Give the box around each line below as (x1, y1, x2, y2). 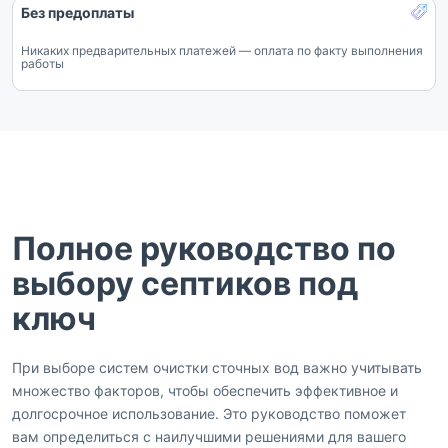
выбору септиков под (12, 264, 358, 304)
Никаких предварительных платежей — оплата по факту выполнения (21, 43, 423, 59)
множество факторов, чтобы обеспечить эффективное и (12, 382, 398, 400)
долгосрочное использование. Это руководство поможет (12, 405, 406, 423)
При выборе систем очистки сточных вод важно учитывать (12, 359, 422, 377)
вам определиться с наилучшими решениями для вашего (12, 428, 406, 446)
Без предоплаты (21, 4, 134, 22)
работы (21, 56, 64, 72)
